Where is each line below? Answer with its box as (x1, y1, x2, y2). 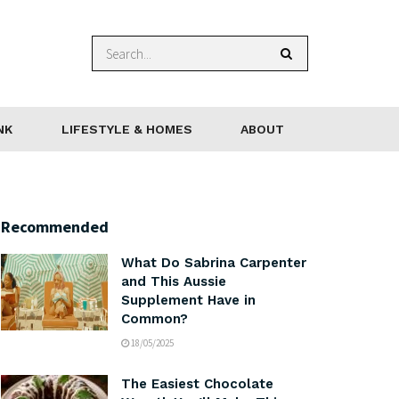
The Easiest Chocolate (121, 376, 273, 392)
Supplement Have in (121, 292, 256, 308)
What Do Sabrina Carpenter (121, 255, 306, 271)
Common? (121, 311, 188, 327)
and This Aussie (121, 273, 226, 289)
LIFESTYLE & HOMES (61, 122, 192, 136)
